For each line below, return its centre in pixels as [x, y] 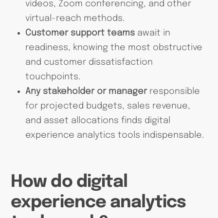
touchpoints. [53, 77]
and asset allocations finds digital [98, 121]
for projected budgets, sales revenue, [108, 106]
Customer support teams [80, 33]
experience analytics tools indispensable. [114, 136]
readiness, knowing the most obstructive [114, 48]
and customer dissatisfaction [89, 63]
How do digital [69, 182]
